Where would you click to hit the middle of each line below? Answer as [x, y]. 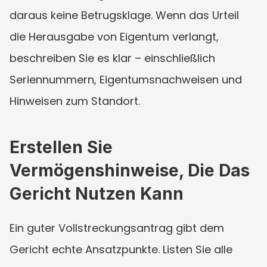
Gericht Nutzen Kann [97, 193]
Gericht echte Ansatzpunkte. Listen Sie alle [121, 249]
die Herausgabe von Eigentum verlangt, [114, 36]
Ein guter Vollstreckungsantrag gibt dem [117, 228]
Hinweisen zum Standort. [75, 101]
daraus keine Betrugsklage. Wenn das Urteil [124, 15]
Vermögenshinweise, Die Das [130, 170]
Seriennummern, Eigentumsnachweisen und [126, 79]
